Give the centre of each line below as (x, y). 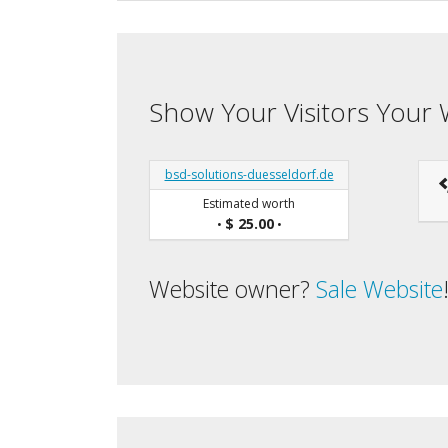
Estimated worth (249, 203)
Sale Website (379, 288)
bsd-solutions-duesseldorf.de (249, 174)
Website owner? (232, 288)
